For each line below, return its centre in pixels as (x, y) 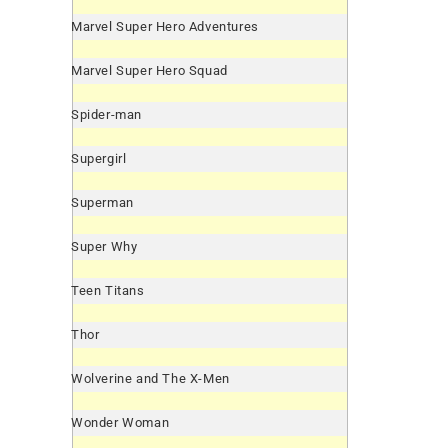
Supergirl (99, 158)
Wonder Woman (120, 422)
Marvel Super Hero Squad (149, 70)
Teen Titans (108, 290)
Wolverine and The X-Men (150, 378)
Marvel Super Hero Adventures (165, 26)
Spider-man (106, 114)
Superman (102, 202)
